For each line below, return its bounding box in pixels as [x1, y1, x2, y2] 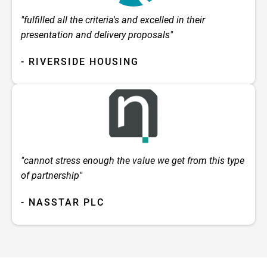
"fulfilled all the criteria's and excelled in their [21, 14, 205, 26]
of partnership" [21, 170, 82, 182]
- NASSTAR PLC [21, 197, 104, 209]
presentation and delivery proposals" [21, 29, 173, 41]
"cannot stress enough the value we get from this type [21, 155, 244, 167]
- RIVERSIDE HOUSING [21, 55, 139, 67]
